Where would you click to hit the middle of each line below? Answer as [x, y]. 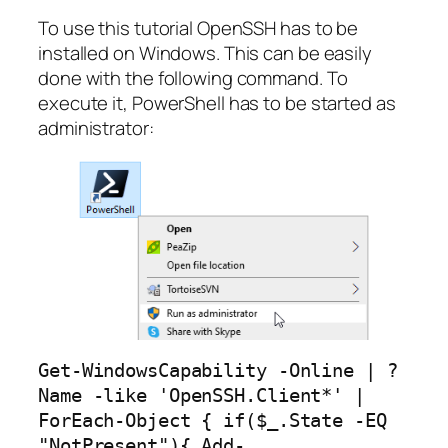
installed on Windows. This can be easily [205, 53]
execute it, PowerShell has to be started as [217, 103]
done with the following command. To [193, 78]
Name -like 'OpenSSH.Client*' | [201, 396]
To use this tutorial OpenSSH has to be [198, 28]
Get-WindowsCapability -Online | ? [218, 371]
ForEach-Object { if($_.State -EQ [212, 421]
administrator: [96, 128]
